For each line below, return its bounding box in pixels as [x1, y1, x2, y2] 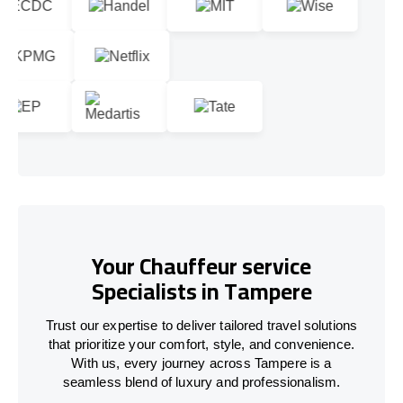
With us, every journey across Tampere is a [71, 354, 332, 371]
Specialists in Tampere [91, 270, 312, 313]
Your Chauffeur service [92, 245, 311, 288]
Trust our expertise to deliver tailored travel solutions [45, 317, 358, 333]
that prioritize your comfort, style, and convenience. [49, 336, 354, 352]
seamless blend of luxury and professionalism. [62, 373, 341, 390]
